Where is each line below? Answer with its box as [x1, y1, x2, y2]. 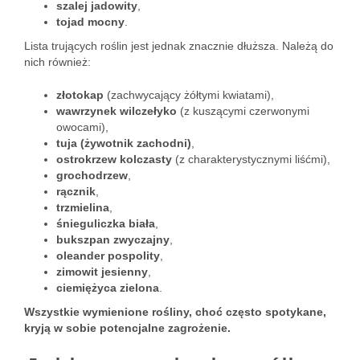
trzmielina [56, 201, 109, 214]
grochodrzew [56, 169, 128, 182]
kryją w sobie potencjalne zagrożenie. [24, 321, 231, 334]
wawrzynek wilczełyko [56, 104, 177, 117]
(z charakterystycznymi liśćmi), [172, 153, 330, 166]
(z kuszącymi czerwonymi [177, 104, 309, 117]
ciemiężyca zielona [56, 281, 159, 294]
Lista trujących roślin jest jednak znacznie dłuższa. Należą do [24, 39, 333, 52]
